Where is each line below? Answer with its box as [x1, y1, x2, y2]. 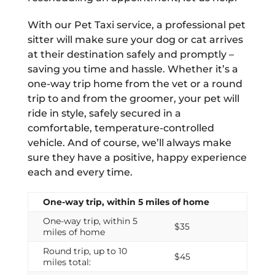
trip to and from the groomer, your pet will [27, 93, 239, 104]
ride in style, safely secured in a [27, 107, 181, 119]
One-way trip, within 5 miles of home [42, 196, 209, 207]
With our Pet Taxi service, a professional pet [27, 19, 246, 31]
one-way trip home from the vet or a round [27, 78, 242, 90]
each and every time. [27, 166, 133, 178]
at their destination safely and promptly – [27, 48, 234, 60]
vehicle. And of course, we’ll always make [27, 137, 231, 149]
